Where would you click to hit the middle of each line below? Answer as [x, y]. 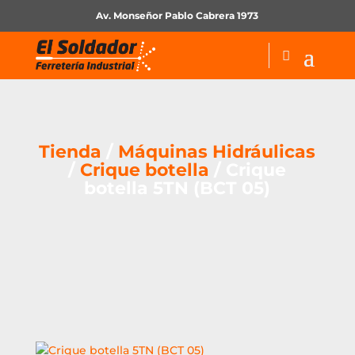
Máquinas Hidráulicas [217, 151]
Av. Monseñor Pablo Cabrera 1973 [177, 15]
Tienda [71, 151]
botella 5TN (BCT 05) [177, 188]
